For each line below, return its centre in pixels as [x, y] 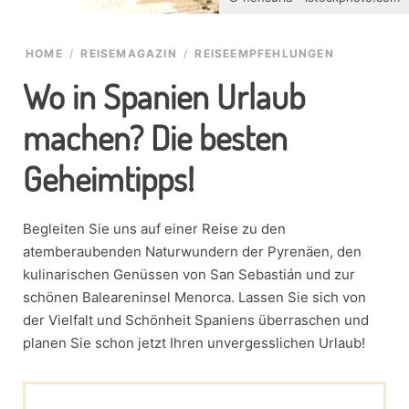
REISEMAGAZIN [129, 53]
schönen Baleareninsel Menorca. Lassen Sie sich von [194, 297]
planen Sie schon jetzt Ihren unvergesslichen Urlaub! [194, 343]
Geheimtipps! [109, 178]
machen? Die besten [155, 137]
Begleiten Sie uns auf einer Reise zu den [154, 229]
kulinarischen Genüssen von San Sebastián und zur [189, 274]
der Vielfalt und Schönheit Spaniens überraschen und [196, 320]
